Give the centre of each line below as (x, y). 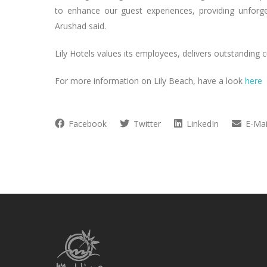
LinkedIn (201, 123)
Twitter (146, 123)
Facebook (86, 123)
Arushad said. (82, 26)
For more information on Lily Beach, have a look (150, 80)
